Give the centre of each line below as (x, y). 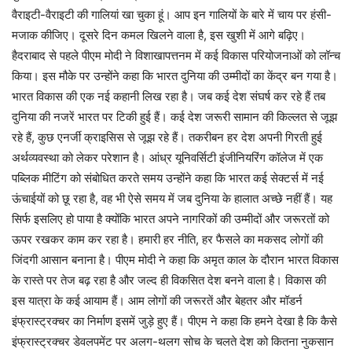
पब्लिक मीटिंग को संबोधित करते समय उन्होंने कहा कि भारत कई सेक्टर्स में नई (168, 178)
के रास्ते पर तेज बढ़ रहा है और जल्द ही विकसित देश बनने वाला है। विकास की (169, 280)
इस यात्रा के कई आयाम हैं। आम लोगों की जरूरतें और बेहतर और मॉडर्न (157, 300)
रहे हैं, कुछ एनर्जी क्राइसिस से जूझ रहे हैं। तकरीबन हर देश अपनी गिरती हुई (167, 137)
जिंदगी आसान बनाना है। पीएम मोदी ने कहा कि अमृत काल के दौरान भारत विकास (175, 259)
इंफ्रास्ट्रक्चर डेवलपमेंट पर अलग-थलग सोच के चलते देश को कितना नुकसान (173, 341)
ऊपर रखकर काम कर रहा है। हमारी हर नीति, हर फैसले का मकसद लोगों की (167, 239)
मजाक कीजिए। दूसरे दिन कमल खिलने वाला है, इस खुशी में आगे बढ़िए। (159, 35)
